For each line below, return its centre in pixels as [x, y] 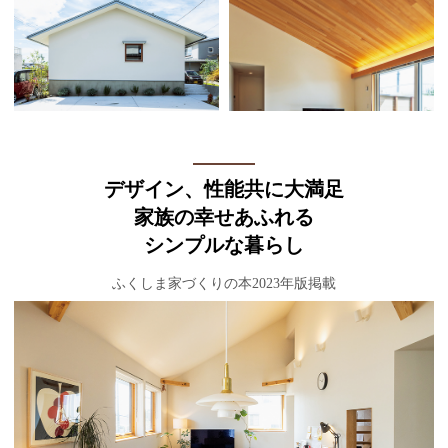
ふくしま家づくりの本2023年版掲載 [224, 284]
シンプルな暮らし [224, 245]
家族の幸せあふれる [224, 217]
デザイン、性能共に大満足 [224, 189]
